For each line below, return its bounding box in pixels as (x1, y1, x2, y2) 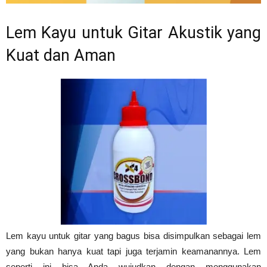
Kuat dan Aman (6, 45, 116, 65)
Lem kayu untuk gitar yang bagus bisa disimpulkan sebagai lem (6, 230, 261, 241)
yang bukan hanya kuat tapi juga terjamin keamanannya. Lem (6, 246, 261, 256)
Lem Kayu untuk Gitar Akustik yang (6, 23, 261, 42)
